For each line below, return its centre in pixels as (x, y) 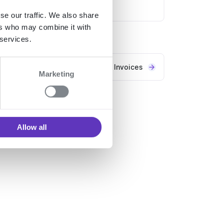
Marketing (56, 74)
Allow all (32, 127)
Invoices (128, 67)
